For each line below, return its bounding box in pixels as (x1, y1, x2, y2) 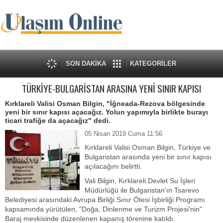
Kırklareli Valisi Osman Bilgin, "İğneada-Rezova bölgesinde (5, 100, 205, 108)
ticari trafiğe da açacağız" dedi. (5, 116, 111, 124)
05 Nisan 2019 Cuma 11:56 (85, 130, 162, 137)
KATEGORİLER (130, 60, 176, 67)
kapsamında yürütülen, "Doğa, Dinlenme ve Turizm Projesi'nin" (5, 205, 202, 213)
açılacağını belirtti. (85, 162, 142, 170)
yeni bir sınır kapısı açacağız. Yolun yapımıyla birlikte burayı (5, 108, 208, 116)
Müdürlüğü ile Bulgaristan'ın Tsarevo (85, 186, 199, 194)
